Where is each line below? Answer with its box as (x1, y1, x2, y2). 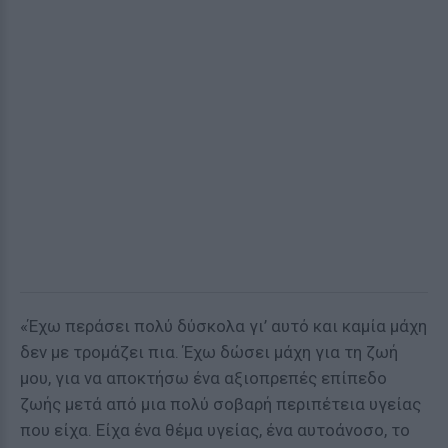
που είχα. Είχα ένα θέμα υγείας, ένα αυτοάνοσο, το (20, 420, 410, 440)
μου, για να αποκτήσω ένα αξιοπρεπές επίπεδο (20, 368, 387, 388)
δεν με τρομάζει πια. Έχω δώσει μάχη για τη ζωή (20, 342, 398, 362)
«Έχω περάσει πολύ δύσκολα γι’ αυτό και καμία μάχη (20, 316, 427, 336)
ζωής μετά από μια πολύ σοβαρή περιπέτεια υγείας (20, 394, 421, 414)
